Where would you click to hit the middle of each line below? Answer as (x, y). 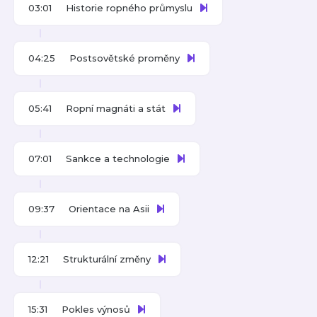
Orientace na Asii (109, 209)
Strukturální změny (107, 259)
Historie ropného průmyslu (129, 8)
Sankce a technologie (118, 158)
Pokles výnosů (96, 309)
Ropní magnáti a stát (116, 108)
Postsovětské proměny (125, 58)
